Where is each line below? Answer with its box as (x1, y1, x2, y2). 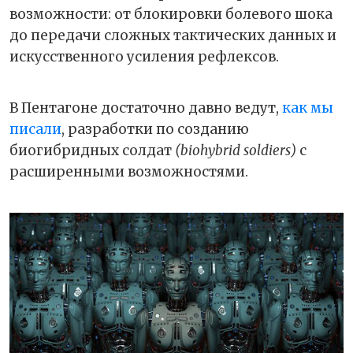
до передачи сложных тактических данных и (9, 26, 336, 44)
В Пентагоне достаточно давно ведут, (9, 98, 282, 117)
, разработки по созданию (61, 120, 249, 138)
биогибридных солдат (9, 141, 175, 159)
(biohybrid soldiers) (175, 141, 296, 159)
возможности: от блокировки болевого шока (9, 5, 333, 23)
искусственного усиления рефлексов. (9, 47, 279, 65)
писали (9, 120, 61, 138)
